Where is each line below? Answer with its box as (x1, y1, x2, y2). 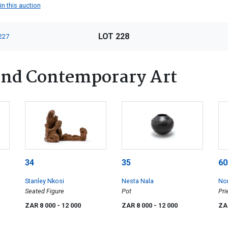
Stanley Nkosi (25, 177, 64, 185)
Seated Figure (25, 187, 64, 195)
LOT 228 (98, 32, 130, 42)
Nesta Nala (122, 177, 154, 185)
